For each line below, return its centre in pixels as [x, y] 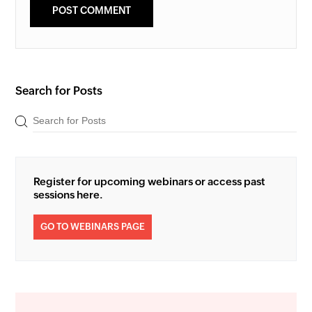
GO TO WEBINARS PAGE [93, 227]
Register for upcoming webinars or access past [150, 182]
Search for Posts [59, 91]
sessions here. [69, 195]
